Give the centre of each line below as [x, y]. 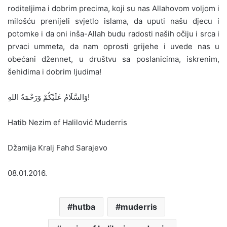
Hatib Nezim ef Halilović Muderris [67, 122]
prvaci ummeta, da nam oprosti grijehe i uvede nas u [113, 46]
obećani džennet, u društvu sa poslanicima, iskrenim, [113, 59]
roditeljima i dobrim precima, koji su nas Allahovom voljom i [113, 8]
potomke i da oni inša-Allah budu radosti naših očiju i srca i [113, 33]
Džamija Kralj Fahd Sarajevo [58, 147]
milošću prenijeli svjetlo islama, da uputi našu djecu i [113, 21]
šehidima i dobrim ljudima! [54, 71]
